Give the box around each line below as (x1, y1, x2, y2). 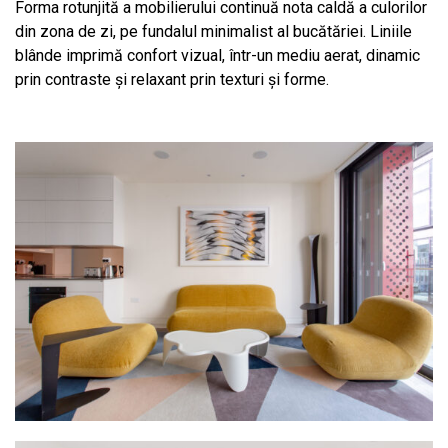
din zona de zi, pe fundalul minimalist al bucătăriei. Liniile (15, 21, 412, 41)
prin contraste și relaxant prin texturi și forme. (15, 69, 329, 89)
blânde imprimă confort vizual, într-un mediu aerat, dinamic (15, 45, 420, 65)
